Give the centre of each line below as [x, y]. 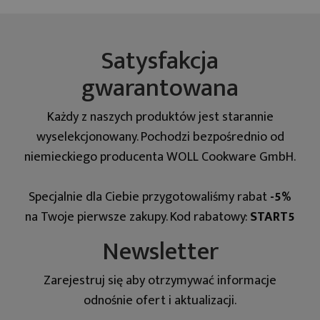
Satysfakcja [160, 61]
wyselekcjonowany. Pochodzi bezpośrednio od [160, 136]
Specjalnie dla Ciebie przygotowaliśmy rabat [149, 196]
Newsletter [160, 251]
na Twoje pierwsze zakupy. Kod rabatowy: [137, 216]
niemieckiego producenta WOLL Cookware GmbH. [160, 156]
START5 [272, 216]
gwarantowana [160, 88]
